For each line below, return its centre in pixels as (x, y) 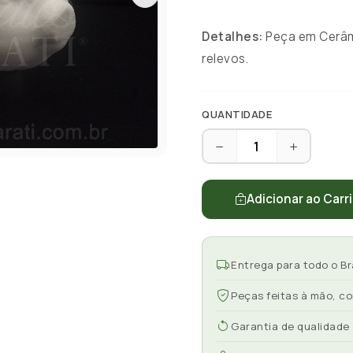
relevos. (225, 59)
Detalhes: (232, 37)
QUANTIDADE (237, 114)
